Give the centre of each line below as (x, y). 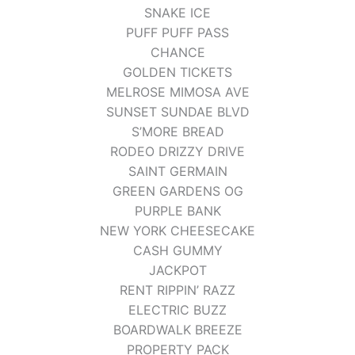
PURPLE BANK (177, 210)
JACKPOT (177, 270)
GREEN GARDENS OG (177, 191)
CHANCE (177, 52)
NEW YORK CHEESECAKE (177, 230)
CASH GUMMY (177, 250)
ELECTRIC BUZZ (177, 309)
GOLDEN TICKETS (177, 72)
